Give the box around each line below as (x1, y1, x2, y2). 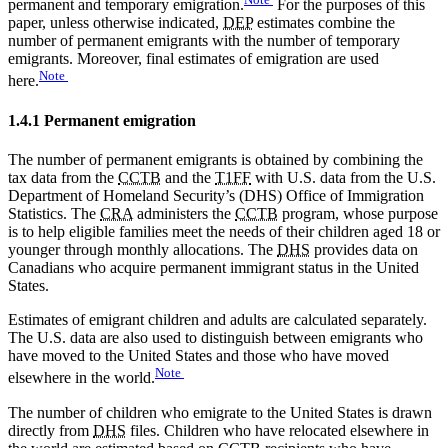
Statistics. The (8, 205, 100, 223)
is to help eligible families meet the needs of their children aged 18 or (8, 223, 440, 241)
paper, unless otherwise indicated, (8, 14, 223, 32)
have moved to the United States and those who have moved (8, 347, 389, 365)
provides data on (310, 241, 418, 259)
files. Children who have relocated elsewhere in (126, 421, 429, 439)
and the (161, 169, 215, 187)
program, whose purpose (278, 205, 438, 223)
